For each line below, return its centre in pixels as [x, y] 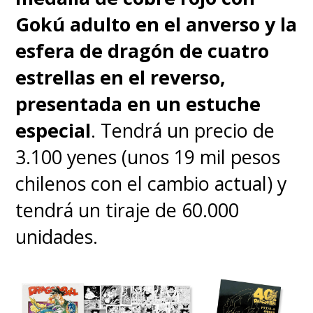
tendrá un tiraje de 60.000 [128, 210]
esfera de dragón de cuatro [143, 51]
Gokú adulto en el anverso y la [156, 24]
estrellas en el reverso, [121, 78]
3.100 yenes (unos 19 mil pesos [148, 157]
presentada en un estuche [138, 104]
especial [53, 131]
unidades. [57, 237]
